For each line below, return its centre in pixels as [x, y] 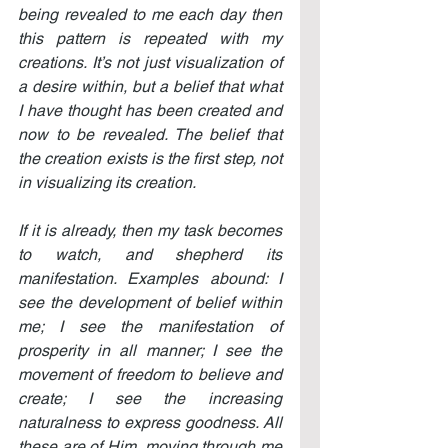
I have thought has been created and [150, 110]
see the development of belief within [150, 302]
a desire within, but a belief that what [150, 86]
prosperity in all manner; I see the [150, 350]
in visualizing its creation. [107, 182]
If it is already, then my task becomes [150, 230]
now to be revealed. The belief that [150, 134]
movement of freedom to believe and [150, 374]
